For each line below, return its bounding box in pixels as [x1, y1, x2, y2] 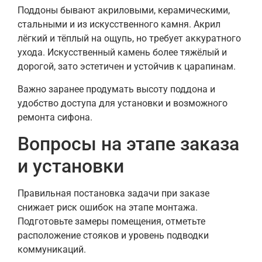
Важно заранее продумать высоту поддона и [18, 83, 215, 95]
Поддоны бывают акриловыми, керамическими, [18, 5, 230, 16]
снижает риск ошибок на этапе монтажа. [18, 201, 198, 213]
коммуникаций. [18, 243, 86, 255]
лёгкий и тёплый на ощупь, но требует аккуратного [18, 33, 241, 44]
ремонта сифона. [18, 111, 92, 123]
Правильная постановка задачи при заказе [18, 187, 209, 199]
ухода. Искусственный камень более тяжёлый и [18, 47, 227, 58]
